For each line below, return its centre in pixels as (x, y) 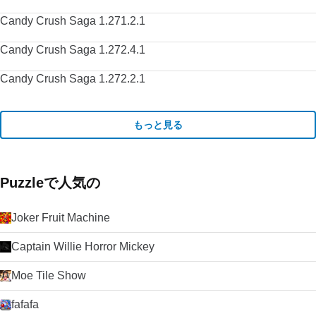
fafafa (25, 304)
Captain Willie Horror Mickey (83, 247)
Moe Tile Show (49, 275)
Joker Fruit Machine (61, 218)
